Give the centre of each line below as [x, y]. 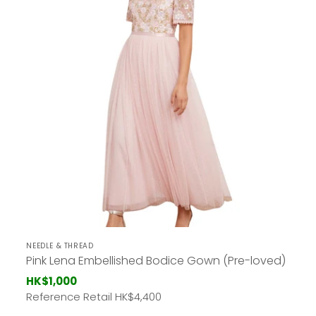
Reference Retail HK [77, 297]
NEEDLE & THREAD [60, 246]
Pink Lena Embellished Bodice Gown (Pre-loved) [156, 261]
